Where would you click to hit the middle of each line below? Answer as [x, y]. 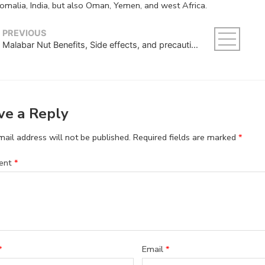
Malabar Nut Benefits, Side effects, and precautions [195, 45]
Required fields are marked [186, 138]
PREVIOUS [25, 33]
